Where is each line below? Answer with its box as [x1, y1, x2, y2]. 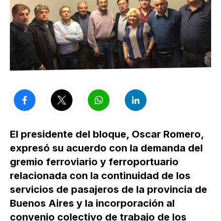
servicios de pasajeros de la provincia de [10, 184, 207, 196]
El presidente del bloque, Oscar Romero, [10, 128, 204, 141]
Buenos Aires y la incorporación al [10, 197, 175, 210]
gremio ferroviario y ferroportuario [10, 156, 179, 168]
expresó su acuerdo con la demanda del [10, 142, 203, 154]
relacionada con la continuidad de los [10, 170, 190, 182]
